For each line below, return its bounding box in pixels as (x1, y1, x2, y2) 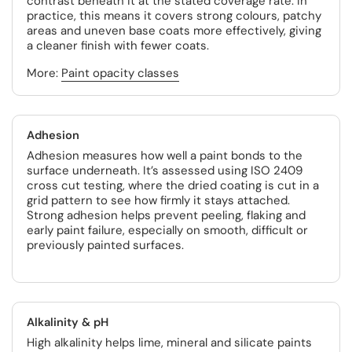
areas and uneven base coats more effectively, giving (27, 23, 321, 38)
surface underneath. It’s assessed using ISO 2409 (27, 163, 302, 178)
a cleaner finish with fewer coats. (27, 38, 209, 53)
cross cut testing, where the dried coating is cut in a (27, 178, 319, 193)
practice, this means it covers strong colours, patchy (27, 8, 321, 24)
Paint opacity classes (61, 65, 179, 81)
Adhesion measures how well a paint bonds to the (27, 148, 302, 163)
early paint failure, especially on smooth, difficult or (27, 222, 308, 238)
